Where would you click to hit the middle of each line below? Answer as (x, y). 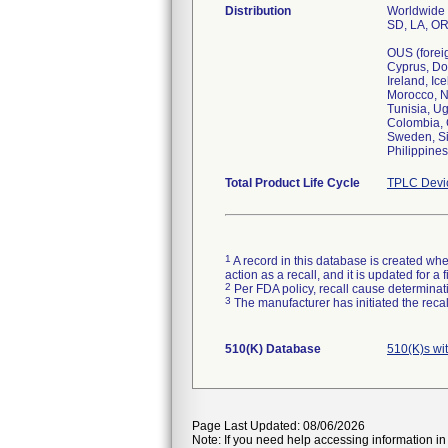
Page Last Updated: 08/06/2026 (278, 426)
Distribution (258, 11)
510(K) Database (273, 349)
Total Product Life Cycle (292, 183)
